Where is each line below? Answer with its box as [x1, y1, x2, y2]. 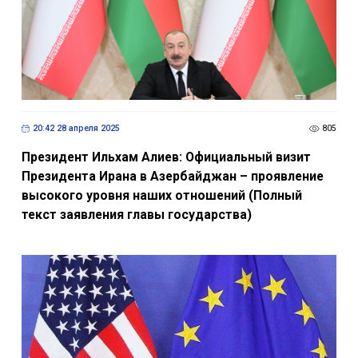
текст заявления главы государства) [21, 206, 252, 222]
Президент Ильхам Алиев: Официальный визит [21, 149, 311, 165]
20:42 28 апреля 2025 [32, 123, 120, 134]
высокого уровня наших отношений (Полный [21, 187, 302, 203]
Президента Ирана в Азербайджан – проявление [21, 168, 324, 184]
